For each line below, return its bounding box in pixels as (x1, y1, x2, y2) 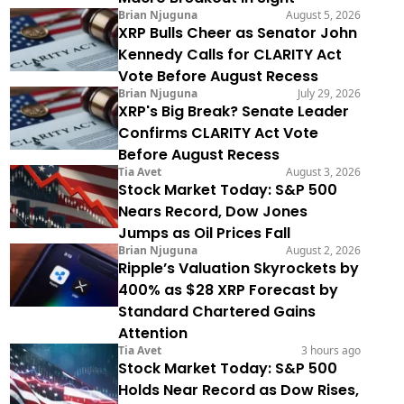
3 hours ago (300, 343, 361, 359)
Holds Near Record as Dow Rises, (117, 380, 359, 401)
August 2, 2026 (285, 243, 361, 259)
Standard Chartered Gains (117, 301, 316, 323)
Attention (117, 323, 188, 344)
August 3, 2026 (285, 164, 361, 180)
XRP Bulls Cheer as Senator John (117, 23, 357, 44)
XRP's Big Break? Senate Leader (117, 101, 349, 123)
